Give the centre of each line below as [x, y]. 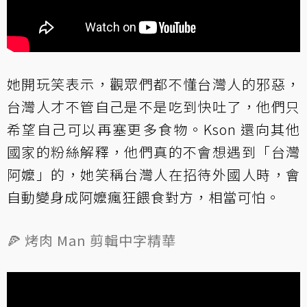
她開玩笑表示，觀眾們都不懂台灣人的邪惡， [153, 84]
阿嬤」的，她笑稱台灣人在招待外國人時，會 [153, 174]
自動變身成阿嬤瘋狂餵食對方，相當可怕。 [144, 197]
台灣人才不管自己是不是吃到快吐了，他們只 [153, 106]
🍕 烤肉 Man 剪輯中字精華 [91, 240]
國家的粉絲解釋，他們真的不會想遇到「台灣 [153, 151]
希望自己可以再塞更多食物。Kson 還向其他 [153, 129]
